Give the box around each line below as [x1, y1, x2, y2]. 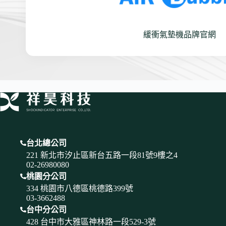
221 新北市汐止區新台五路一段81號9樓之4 [26, 151, 178, 160]
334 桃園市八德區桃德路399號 [26, 184, 133, 193]
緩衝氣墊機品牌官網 [143, 30, 216, 39]
